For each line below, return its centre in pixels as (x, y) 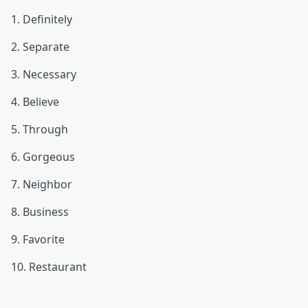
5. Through (40, 129)
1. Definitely (42, 19)
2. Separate (40, 47)
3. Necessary (44, 74)
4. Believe (35, 102)
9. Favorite (38, 239)
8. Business (40, 212)
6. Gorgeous (43, 157)
